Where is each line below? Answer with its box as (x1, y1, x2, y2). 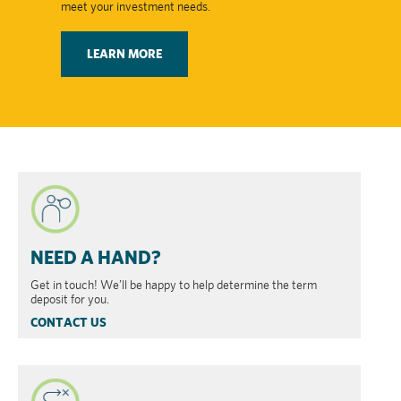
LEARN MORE (86, 47, 162, 62)
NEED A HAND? (30, 246, 161, 269)
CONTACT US (30, 314, 107, 329)
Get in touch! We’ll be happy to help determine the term (30, 277, 317, 292)
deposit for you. (30, 291, 109, 306)
